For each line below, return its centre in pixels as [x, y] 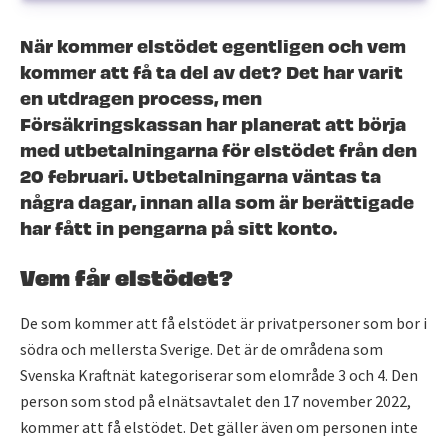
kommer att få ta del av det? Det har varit [211, 70]
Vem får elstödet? [126, 275]
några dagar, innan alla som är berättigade [217, 200]
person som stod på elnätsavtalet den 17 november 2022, [215, 401]
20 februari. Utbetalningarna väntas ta [200, 174]
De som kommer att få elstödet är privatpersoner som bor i [223, 323]
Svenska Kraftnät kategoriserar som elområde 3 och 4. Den [219, 375]
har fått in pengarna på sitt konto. [178, 226]
